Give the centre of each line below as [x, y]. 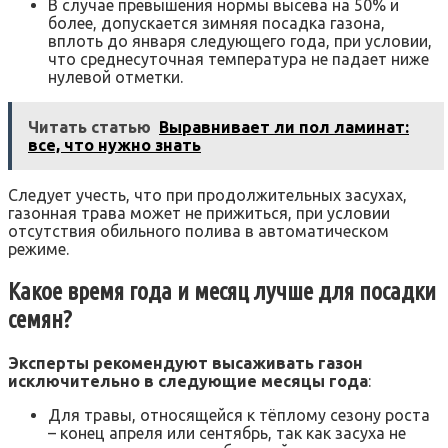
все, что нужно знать [114, 144]
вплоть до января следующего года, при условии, [240, 40]
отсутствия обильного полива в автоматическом [198, 230]
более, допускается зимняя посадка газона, [216, 22]
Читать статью [89, 126]
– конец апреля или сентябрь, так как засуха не [227, 432]
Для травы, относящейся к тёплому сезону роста [239, 414]
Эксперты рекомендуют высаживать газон [185, 362]
